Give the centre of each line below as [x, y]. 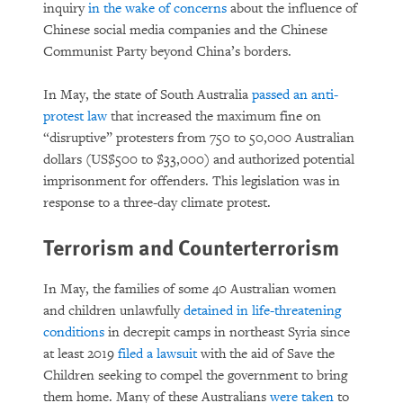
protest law [75, 116]
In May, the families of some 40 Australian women [190, 289]
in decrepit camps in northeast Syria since [227, 332]
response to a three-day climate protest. [157, 203]
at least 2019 [81, 354]
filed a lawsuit [157, 354]
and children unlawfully [113, 311]
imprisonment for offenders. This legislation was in [192, 181]
